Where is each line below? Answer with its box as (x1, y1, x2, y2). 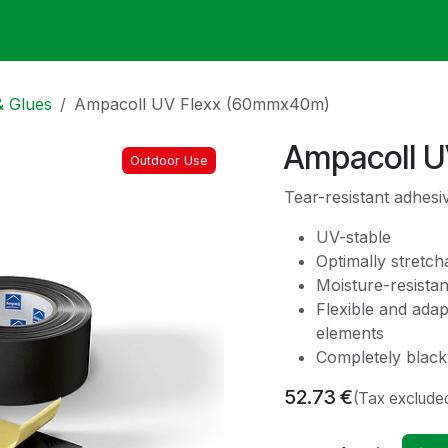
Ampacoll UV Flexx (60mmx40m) (74, 94, 330, 114)
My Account (307, 21, 386, 39)
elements (316, 323, 384, 343)
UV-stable (316, 227, 391, 247)
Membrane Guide (66, 21, 181, 39)
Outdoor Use (130, 153, 208, 168)
